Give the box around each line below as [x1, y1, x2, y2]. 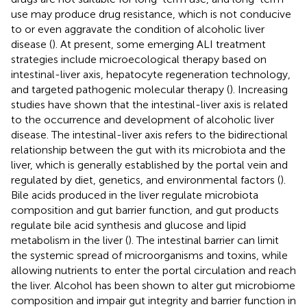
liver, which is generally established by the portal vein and [11, 158, 288, 171]
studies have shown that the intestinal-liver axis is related [11, 97, 288, 111]
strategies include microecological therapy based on [11, 52, 267, 66]
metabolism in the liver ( [11, 233, 128, 247]
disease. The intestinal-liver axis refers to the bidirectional [11, 127, 288, 141]
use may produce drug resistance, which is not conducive [11, 7, 291, 21]
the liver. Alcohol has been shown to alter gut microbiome [11, 278, 295, 292]
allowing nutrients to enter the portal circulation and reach [11, 263, 296, 277]
